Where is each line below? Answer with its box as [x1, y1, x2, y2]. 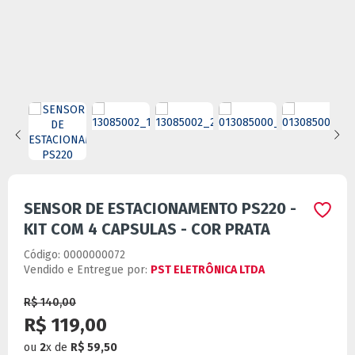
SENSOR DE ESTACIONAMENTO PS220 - [24, 199, 296, 218]
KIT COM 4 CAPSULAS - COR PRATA [24, 219, 270, 239]
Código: [24, 248, 63, 261]
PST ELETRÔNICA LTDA [151, 263, 265, 277]
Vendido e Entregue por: [24, 263, 151, 277]
